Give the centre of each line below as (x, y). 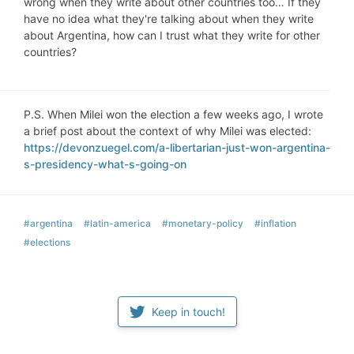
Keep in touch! (188, 311)
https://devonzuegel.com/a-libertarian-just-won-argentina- (177, 147)
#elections (47, 242)
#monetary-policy (203, 223)
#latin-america (117, 223)
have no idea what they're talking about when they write (169, 18)
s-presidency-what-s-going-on (105, 164)
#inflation (275, 223)
